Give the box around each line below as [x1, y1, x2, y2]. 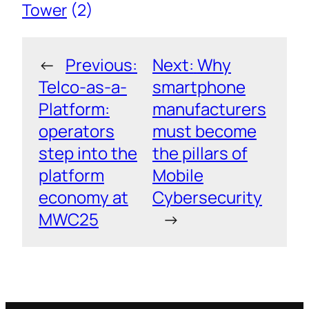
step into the [39, 141, 137, 165]
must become [152, 119, 257, 143]
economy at [39, 186, 128, 209]
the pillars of [152, 141, 248, 165]
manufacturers [152, 97, 266, 121]
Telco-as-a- [39, 75, 127, 99]
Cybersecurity [152, 186, 262, 209]
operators [39, 119, 114, 143]
